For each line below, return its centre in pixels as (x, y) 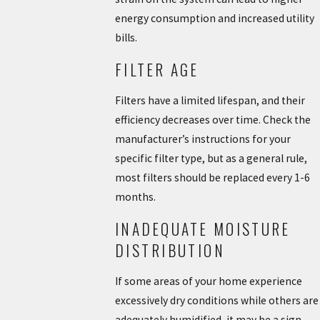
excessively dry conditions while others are (216, 301)
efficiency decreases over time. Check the (212, 120)
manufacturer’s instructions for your (202, 139)
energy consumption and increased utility (214, 19)
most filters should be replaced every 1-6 (212, 178)
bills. (126, 38)
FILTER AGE (157, 69)
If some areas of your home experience (208, 281)
